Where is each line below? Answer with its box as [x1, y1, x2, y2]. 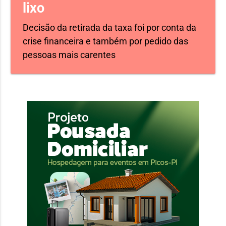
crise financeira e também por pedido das [23, 35, 188, 46]
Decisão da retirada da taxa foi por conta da [23, 22, 196, 33]
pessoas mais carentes [23, 49, 116, 60]
